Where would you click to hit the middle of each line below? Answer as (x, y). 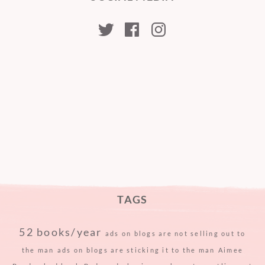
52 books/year (61, 232)
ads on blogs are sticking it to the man (136, 250)
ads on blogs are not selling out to (175, 234)
